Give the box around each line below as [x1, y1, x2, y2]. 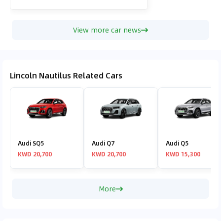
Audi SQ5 [18, 139, 44, 148]
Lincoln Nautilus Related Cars [10, 69, 122, 82]
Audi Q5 [166, 139, 188, 148]
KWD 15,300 [166, 149, 200, 159]
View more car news [73, 24, 141, 36]
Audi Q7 [92, 139, 114, 148]
